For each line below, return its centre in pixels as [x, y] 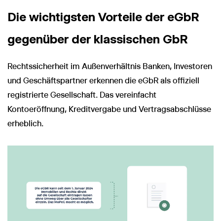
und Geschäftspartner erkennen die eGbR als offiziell [103, 80]
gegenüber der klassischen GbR [97, 39]
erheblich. [25, 123]
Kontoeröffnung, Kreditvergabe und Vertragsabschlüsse [109, 109]
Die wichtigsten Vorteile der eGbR [103, 17]
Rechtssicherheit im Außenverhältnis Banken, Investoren [110, 66]
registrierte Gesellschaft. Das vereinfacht [82, 95]
